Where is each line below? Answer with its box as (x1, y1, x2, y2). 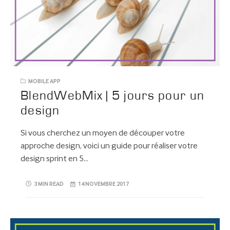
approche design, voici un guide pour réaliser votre (21, 142, 198, 151)
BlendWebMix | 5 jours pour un (21, 89, 205, 103)
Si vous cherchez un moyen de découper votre (21, 129, 185, 138)
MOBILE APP (28, 78, 61, 85)
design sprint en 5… (21, 155, 88, 164)
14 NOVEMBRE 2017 (78, 181, 129, 188)
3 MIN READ (34, 181, 64, 188)
